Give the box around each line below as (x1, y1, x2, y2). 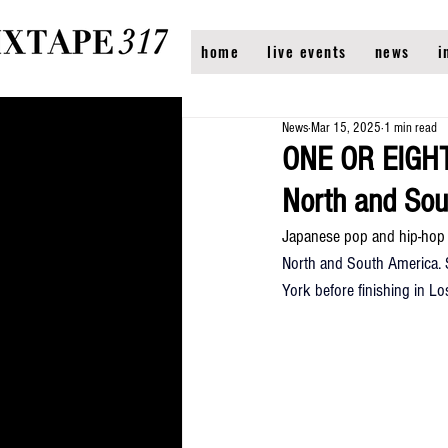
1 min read (384, 120, 437, 136)
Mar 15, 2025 (311, 120, 381, 136)
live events (267, 40, 347, 62)
